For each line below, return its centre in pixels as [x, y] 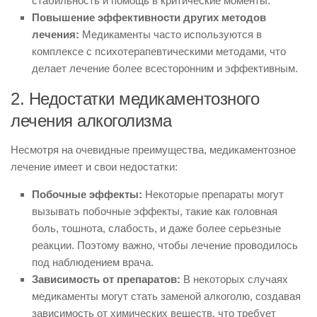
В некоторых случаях [234, 279]
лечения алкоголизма [91, 121]
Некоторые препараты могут [213, 194]
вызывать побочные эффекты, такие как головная [155, 211]
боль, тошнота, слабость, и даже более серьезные [156, 228]
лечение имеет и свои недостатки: [94, 167]
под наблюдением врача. [93, 262]
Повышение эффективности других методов [149, 17]
